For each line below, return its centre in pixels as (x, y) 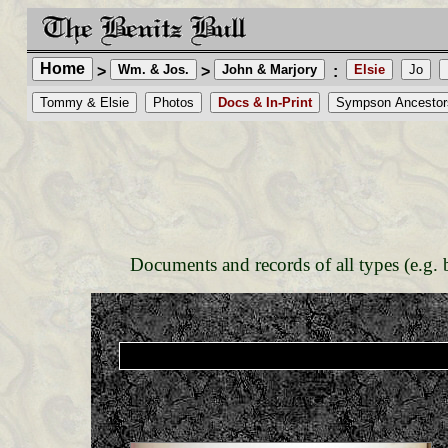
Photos (173, 102)
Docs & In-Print (264, 102)
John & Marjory (269, 69)
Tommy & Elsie (84, 102)
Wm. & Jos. (153, 69)
